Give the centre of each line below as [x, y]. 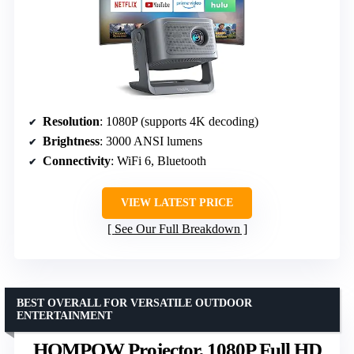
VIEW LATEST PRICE [177, 203]
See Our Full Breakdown [177, 229]
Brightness [71, 141]
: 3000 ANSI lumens [151, 141]
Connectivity [77, 161]
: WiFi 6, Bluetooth [158, 161]
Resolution [71, 122]
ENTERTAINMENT [64, 316]
